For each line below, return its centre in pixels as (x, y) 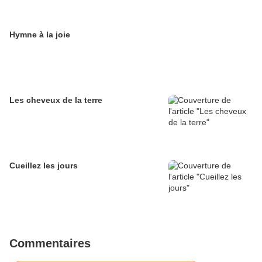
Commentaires (50, 244)
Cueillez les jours (44, 166)
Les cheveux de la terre (56, 100)
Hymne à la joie (40, 35)
